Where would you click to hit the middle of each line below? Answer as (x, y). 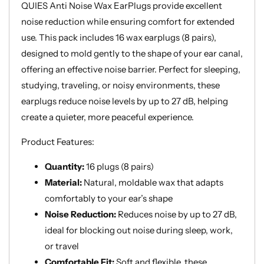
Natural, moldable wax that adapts (154, 182)
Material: (64, 182)
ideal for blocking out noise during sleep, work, (139, 230)
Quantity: (65, 166)
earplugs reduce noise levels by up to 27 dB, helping (125, 101)
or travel (62, 246)
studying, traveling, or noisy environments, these (121, 85)
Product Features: (58, 142)
